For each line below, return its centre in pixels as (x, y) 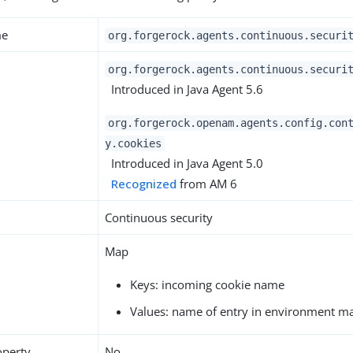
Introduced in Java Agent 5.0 (184, 163)
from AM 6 (207, 184)
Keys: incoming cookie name (208, 284)
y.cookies (134, 143)
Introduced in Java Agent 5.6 (184, 89)
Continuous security (159, 217)
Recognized (144, 184)
